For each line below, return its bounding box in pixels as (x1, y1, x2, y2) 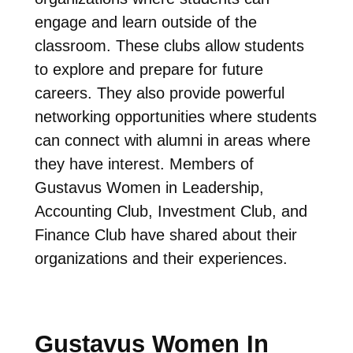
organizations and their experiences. (34, 249, 292, 267)
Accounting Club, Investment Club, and (34, 202, 307, 220)
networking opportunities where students (34, 107, 317, 125)
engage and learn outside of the (34, 13, 257, 31)
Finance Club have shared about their (34, 225, 297, 243)
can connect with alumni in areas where (34, 131, 310, 149)
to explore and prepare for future (34, 60, 263, 78)
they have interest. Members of (34, 154, 254, 173)
